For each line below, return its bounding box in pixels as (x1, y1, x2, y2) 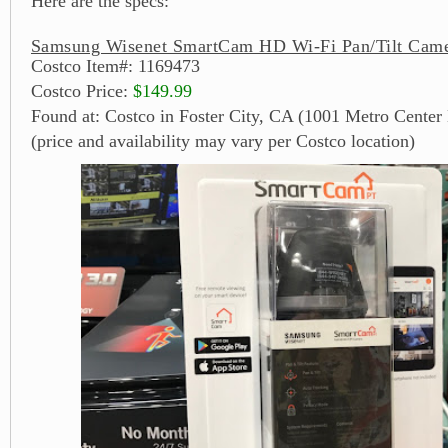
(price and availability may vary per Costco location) (31, 130, 415, 151)
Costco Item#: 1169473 (31, 55, 200, 76)
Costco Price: (31, 80, 133, 101)
